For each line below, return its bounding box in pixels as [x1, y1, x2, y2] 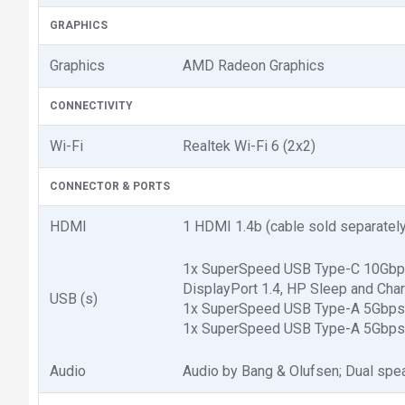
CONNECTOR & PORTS [50, 179, 170, 193]
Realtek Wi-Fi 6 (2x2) [183, 137, 316, 155]
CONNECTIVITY [50, 99, 133, 112]
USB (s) [50, 289, 98, 307]
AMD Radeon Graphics [183, 56, 325, 74]
